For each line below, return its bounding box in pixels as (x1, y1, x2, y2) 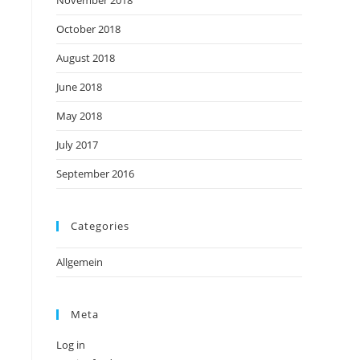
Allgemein (56, 255, 103, 269)
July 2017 (56, 137, 98, 152)
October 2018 (56, 22, 121, 36)
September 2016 (56, 166, 134, 181)
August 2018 (56, 51, 115, 65)
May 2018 (56, 108, 102, 123)
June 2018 (56, 80, 102, 94)
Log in (56, 337, 85, 352)
